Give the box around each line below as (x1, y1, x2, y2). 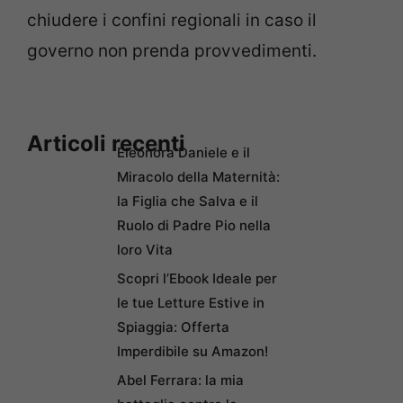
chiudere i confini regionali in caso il (27, 10, 317, 31)
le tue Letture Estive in (117, 293, 264, 311)
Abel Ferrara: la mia (117, 371, 244, 389)
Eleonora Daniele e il (117, 143, 250, 161)
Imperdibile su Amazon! (117, 342, 268, 360)
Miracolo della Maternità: (117, 167, 280, 185)
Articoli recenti (27, 130, 185, 157)
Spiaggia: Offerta (117, 318, 229, 336)
